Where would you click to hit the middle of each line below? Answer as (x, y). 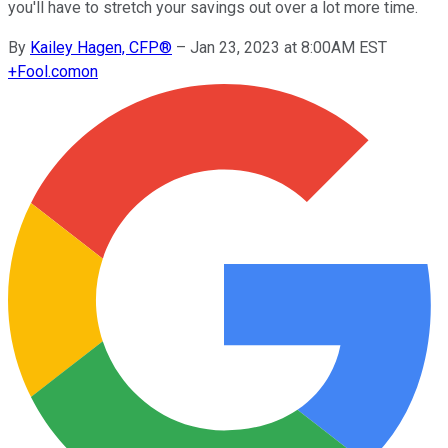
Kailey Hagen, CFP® (101, 47)
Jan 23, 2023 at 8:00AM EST (288, 47)
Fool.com (49, 71)
